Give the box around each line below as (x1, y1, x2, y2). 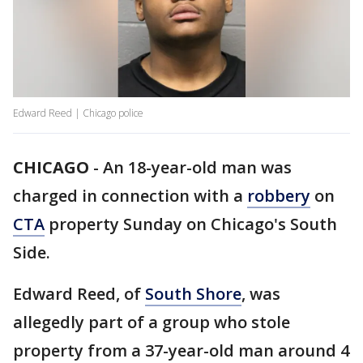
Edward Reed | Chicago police (13, 106, 143, 121)
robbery (247, 185, 310, 207)
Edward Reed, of (13, 283, 145, 305)
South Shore (145, 283, 241, 305)
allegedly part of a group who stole (13, 311, 290, 334)
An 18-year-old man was (103, 156, 292, 179)
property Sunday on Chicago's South (45, 213, 337, 236)
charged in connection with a (13, 185, 247, 207)
